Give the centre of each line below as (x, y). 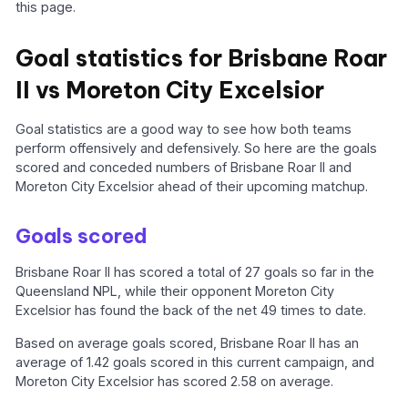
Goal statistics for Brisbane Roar (202, 58)
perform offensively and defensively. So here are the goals (197, 148)
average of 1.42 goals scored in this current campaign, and (195, 362)
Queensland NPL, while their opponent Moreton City (175, 291)
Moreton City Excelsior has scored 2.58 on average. (175, 381)
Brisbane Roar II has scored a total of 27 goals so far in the (195, 272)
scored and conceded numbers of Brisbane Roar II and (184, 168)
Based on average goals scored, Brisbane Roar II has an (188, 342)
